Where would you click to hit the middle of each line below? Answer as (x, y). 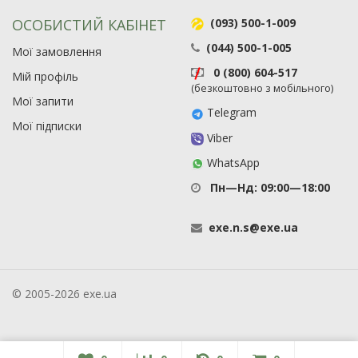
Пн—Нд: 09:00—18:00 (268, 187)
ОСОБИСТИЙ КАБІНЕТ (89, 25)
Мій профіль (45, 76)
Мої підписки (47, 126)
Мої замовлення (57, 52)
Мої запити (43, 101)
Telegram (230, 113)
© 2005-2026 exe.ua (64, 294)
